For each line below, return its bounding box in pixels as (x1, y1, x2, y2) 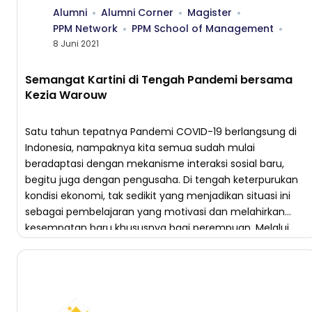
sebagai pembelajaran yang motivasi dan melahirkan (25, 205, 285, 219)
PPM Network (53, 22, 118, 36)
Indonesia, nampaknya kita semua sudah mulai (25, 141, 255, 155)
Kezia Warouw (25, 87, 107, 103)
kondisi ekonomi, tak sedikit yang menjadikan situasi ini (25, 189, 290, 203)
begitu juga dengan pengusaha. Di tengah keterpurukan (25, 173, 298, 187)
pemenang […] (25, 253, 97, 267)
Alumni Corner (101, 6, 173, 19)
